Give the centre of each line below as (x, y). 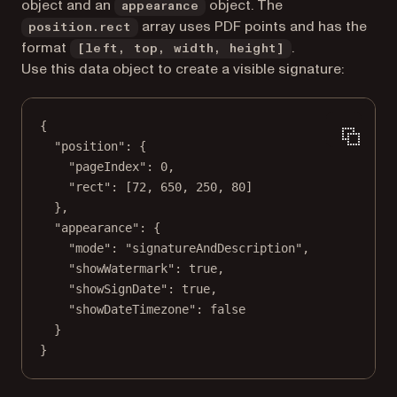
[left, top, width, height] (181, 49)
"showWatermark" (121, 269)
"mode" (90, 249)
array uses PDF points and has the (253, 27)
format (46, 48)
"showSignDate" (118, 289)
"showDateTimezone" (132, 310)
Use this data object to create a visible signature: (183, 70)
